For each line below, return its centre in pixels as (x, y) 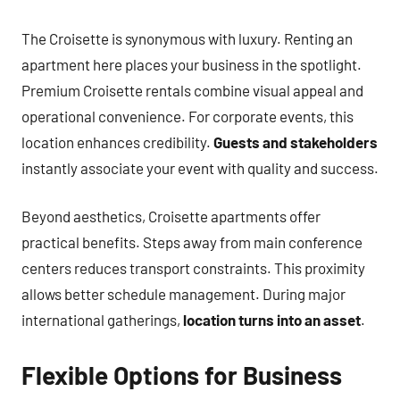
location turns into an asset (272, 320)
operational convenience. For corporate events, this (187, 116)
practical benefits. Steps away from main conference (192, 242)
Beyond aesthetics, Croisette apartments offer (171, 216)
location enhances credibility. (117, 142)
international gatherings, (102, 320)
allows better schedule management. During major (183, 294)
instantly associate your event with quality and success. (200, 167)
